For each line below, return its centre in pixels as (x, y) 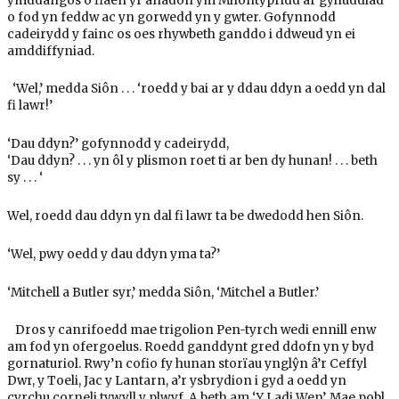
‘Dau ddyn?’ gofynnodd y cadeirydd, (118, 144)
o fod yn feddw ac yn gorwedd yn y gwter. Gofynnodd (171, 17)
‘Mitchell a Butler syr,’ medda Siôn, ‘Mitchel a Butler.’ (163, 292)
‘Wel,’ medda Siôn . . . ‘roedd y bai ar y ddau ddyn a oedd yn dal (196, 89)
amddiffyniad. (50, 51)
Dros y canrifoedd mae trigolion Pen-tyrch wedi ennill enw (191, 330)
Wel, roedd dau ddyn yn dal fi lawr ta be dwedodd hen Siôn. (185, 216)
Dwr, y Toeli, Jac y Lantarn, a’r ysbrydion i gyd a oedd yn (176, 381)
